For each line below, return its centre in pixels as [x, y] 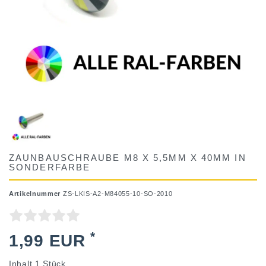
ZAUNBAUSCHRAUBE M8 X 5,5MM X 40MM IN [128, 157]
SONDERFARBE [50, 166]
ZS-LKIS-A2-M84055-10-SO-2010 [118, 194]
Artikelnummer [36, 194]
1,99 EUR [50, 241]
